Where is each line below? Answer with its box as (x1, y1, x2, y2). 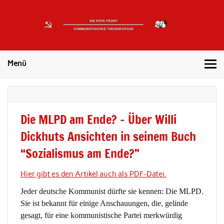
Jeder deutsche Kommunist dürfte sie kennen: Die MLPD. (20, 187, 203, 196)
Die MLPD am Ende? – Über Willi (20, 111, 176, 128)
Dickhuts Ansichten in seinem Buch (20, 128, 196, 145)
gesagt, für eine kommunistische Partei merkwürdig (20, 211, 182, 220)
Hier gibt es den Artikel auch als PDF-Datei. (20, 169, 166, 178)
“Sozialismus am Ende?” (20, 145, 139, 162)
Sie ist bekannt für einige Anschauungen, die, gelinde (20, 199, 188, 208)
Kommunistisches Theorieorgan (15, 37, 126, 46)
